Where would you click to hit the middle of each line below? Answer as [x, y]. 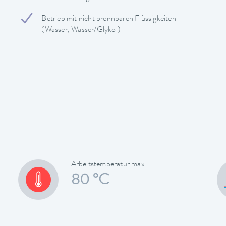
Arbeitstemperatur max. [109, 165]
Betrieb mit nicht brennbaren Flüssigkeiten [109, 19]
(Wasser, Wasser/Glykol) [81, 30]
